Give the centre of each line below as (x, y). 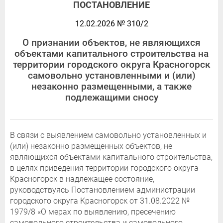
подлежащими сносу (111, 98)
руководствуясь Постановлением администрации (103, 190)
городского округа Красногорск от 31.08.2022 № (100, 201)
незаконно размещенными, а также (111, 87)
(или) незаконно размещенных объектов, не (91, 146)
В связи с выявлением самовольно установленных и (108, 135)
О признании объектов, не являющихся (111, 43)
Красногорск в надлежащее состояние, (82, 179)
